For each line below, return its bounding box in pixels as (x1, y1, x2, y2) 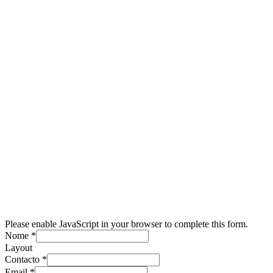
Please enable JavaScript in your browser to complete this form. (5, 218, 248, 229)
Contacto (5, 253, 42, 264)
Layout (5, 242, 32, 253)
